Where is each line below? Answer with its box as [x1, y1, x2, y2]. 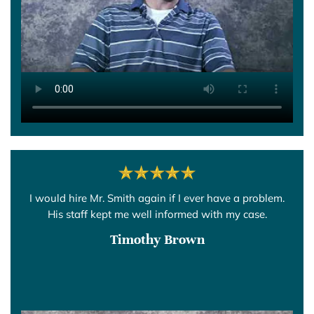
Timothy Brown [109, 230, 205, 248]
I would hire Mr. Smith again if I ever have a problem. [29, 191, 285, 205]
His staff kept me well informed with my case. [47, 207, 267, 221]
